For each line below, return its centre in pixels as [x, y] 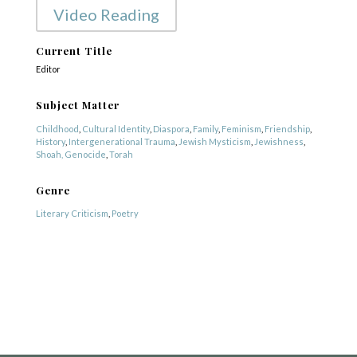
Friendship [287, 129]
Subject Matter [77, 105]
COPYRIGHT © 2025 [178, 236]
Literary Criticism [72, 213]
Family [205, 129]
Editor [48, 69]
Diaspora [171, 129]
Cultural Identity [116, 129]
